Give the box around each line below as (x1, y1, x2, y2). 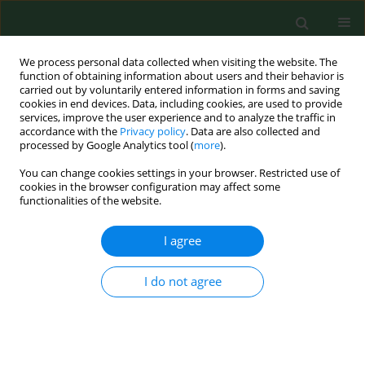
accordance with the (20, 125, 120, 139)
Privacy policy (120, 125, 186, 139)
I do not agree (143, 273, 222, 290)
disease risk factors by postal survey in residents (12, 270, 345, 291)
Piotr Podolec (91, 174, 225, 206)
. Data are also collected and (186, 125, 320, 139)
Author (12, 174, 91, 206)
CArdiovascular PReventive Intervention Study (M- (12, 310, 350, 330)
